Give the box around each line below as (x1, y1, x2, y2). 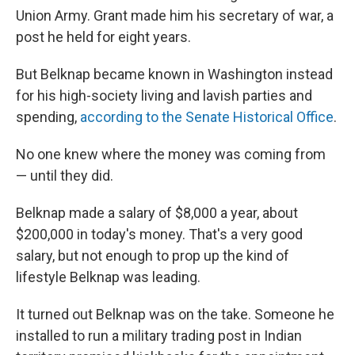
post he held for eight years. (16, 29, 191, 46)
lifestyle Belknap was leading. (16, 269, 200, 286)
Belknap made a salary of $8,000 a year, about (16, 204, 298, 222)
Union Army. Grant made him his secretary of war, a (16, 7, 334, 25)
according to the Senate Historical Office (80, 109, 334, 126)
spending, (16, 109, 80, 126)
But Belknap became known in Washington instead (16, 66, 333, 83)
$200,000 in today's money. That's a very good (16, 226, 303, 243)
